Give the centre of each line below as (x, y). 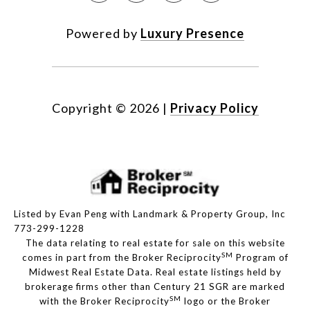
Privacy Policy (214, 108)
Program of (261, 258)
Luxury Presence (192, 34)
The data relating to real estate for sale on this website (155, 243)
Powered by (103, 34)
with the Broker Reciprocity (104, 301)
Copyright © (89, 108)
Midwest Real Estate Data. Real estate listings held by (155, 272)
